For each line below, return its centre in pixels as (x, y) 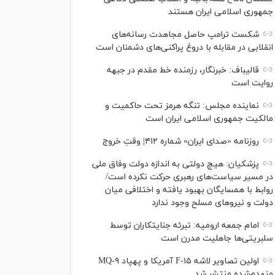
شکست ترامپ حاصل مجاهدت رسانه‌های (185, 34)
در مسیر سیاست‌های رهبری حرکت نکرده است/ (189, 177)
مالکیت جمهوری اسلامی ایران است (209, 118)
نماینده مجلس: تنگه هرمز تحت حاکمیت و (182, 106)
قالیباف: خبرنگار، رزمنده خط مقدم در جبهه (183, 70)
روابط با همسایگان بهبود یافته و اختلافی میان (189, 190)
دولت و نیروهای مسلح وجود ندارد (212, 203)
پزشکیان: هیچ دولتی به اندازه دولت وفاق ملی (176, 164)
